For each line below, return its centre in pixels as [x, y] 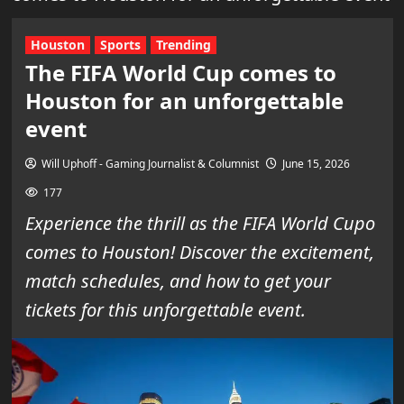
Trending [183, 44]
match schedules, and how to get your [178, 280]
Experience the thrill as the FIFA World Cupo [200, 223]
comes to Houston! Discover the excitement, [199, 252]
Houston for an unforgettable [184, 100]
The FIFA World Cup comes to [180, 72]
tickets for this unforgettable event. [165, 309]
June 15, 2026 [316, 163]
